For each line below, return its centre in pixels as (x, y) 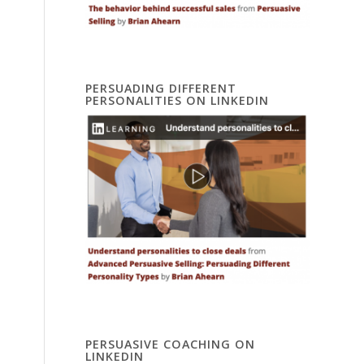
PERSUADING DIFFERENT (161, 88)
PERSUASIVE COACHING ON (171, 344)
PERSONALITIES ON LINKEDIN (178, 100)
